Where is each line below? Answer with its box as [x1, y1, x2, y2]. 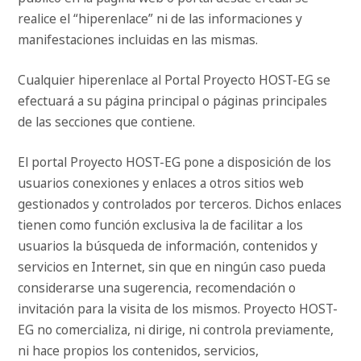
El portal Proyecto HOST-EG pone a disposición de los [18, 153, 332, 172]
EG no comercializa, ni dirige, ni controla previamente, [18, 321, 334, 339]
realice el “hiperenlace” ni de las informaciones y [18, 10, 303, 28]
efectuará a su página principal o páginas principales [18, 92, 328, 110]
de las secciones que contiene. [18, 113, 196, 131]
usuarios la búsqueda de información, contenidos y [18, 237, 318, 255]
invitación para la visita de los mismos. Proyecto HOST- [18, 300, 338, 318]
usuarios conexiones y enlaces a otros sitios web [18, 174, 305, 193]
